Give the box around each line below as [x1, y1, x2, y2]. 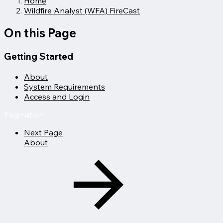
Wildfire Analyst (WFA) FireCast [24, 5, 140, 15]
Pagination [4, 109, 44, 119]
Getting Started [4, 50, 73, 62]
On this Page [4, 25, 76, 40]
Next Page [24, 127, 63, 137]
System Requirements [24, 81, 105, 92]
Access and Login [24, 91, 90, 102]
